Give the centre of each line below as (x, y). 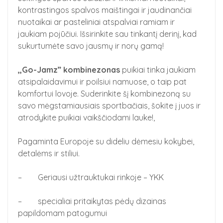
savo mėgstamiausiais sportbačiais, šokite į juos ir (109, 106)
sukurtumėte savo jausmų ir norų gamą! (91, 46)
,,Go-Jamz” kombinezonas (69, 70)
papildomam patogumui (62, 213)
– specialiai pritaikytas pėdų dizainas (92, 201)
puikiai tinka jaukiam (158, 70)
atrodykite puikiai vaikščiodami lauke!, (86, 117)
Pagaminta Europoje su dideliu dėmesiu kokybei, (106, 141)
